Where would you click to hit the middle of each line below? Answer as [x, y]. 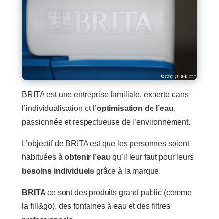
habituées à [43, 157]
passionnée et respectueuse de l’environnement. [106, 122]
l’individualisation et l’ [59, 109]
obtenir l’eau [88, 157]
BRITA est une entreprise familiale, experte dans [105, 95]
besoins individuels [58, 171]
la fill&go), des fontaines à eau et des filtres [96, 206]
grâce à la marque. [127, 171]
